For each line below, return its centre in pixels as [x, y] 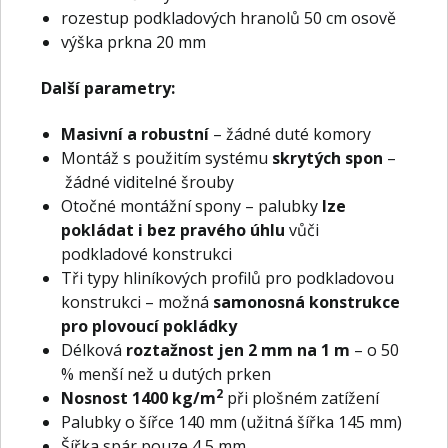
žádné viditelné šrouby [147, 182]
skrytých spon [329, 158]
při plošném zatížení [303, 398]
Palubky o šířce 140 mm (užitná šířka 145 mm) [231, 422]
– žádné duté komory [292, 134]
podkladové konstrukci [146, 254]
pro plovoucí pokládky [149, 326]
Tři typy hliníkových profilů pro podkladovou [227, 278]
